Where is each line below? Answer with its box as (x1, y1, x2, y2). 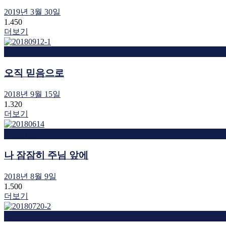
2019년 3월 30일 (4, 7, 61, 16)
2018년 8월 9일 (4, 172, 56, 181)
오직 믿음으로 (4, 67, 64, 78)
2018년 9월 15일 (4, 89, 61, 98)
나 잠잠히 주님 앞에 (4, 149, 88, 160)
